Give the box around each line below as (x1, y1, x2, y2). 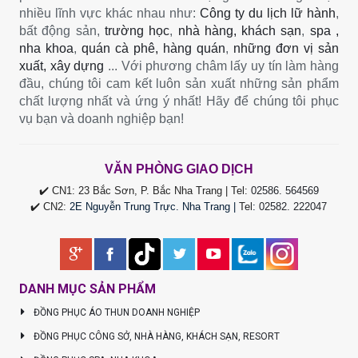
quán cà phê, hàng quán (81, 41, 226, 55)
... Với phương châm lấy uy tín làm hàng (104, 58, 340, 73)
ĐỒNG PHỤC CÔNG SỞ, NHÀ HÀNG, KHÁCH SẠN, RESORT (30, 330, 280, 342)
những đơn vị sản (233, 41, 340, 55)
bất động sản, (18, 23, 105, 38)
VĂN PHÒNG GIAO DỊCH (104, 161, 253, 176)
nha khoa (18, 41, 74, 55)
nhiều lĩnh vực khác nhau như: (18, 6, 200, 20)
